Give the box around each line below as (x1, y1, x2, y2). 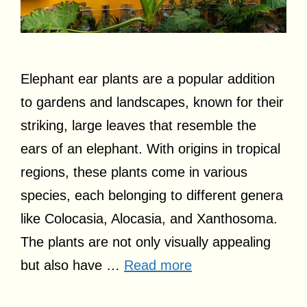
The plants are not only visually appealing (21, 234, 271, 250)
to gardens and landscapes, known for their (21, 95, 284, 110)
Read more (124, 258, 192, 273)
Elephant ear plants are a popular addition (21, 71, 275, 87)
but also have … (21, 258, 124, 273)
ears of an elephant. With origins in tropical (21, 141, 280, 157)
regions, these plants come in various (21, 164, 247, 180)
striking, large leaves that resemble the (21, 118, 256, 134)
